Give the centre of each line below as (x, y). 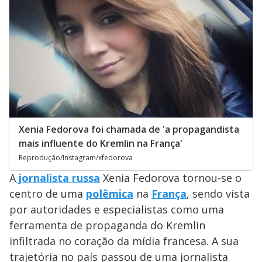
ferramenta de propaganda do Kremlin (107, 225)
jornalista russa (58, 177)
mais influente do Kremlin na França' (101, 143)
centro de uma (48, 193)
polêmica (110, 193)
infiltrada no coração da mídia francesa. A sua (124, 241)
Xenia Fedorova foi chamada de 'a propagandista (129, 129)
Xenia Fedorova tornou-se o (171, 177)
